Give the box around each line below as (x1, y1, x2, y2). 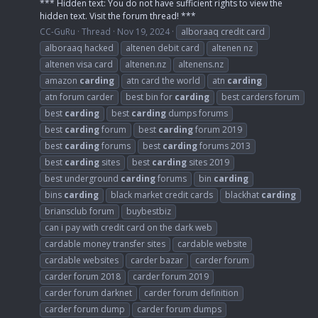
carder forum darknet (45, 286, 132, 299)
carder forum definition (144, 286, 238, 299)
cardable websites (45, 253, 119, 266)
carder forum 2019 (133, 270, 209, 283)
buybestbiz (126, 204, 171, 217)
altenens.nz (178, 57, 224, 70)
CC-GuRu (40, 25, 75, 38)
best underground (45, 172, 121, 185)
